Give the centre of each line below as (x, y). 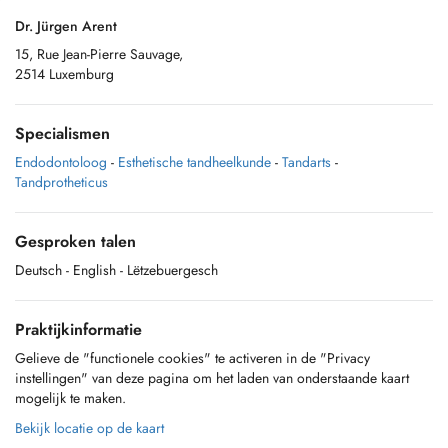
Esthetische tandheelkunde (194, 162)
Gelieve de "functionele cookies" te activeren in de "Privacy (192, 358)
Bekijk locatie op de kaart (89, 428)
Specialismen (62, 133)
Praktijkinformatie (78, 329)
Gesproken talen (75, 241)
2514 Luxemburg (64, 74)
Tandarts (306, 162)
